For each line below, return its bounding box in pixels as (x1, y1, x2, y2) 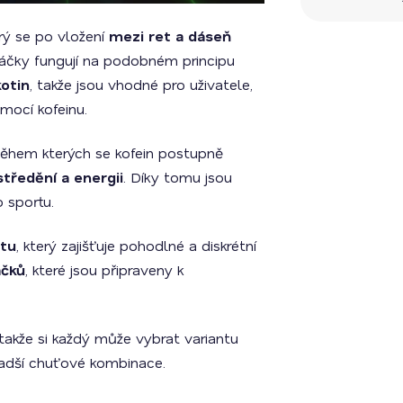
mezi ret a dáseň (109, 26, 231, 46)
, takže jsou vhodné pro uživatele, (30, 75, 253, 94)
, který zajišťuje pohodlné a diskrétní (16, 236, 256, 255)
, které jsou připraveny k (25, 260, 184, 280)
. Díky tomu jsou (123, 167, 232, 187)
